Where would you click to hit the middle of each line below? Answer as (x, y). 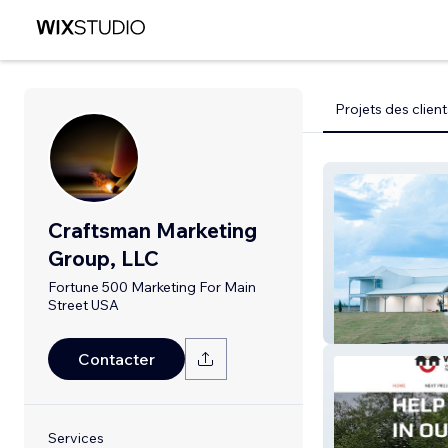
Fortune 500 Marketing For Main (152, 287)
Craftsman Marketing (152, 230)
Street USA (83, 305)
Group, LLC (103, 258)
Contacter (116, 359)
